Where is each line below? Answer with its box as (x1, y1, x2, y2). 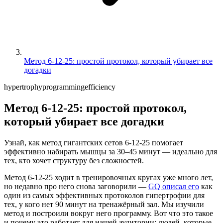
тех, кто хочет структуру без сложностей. (4, 156, 144, 165)
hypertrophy (4, 83, 42, 91)
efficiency (85, 83, 115, 91)
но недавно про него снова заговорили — (4, 182, 148, 191)
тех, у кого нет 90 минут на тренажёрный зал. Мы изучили (4, 200, 204, 209)
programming (42, 83, 85, 91)
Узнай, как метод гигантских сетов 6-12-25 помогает (4, 138, 183, 147)
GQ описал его (148, 182, 199, 191)
